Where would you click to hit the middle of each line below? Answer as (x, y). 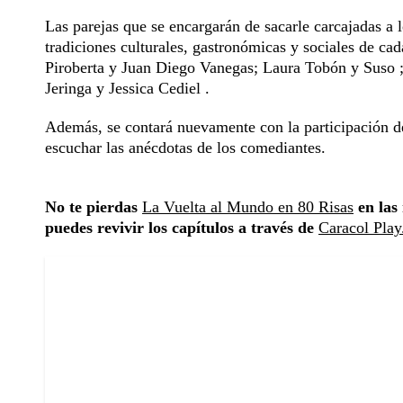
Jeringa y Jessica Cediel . (127, 89)
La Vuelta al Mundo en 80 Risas (248, 207)
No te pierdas (94, 207)
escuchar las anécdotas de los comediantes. (185, 148)
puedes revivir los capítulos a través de (182, 228)
